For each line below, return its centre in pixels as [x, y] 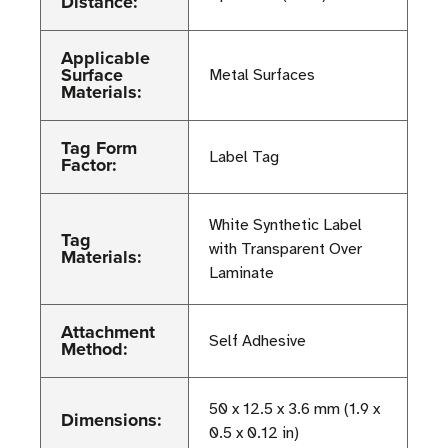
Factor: [89, 165]
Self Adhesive [257, 341]
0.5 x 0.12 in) [254, 433]
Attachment [108, 332]
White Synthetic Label [285, 225]
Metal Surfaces [262, 75]
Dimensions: [111, 420]
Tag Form [99, 148]
